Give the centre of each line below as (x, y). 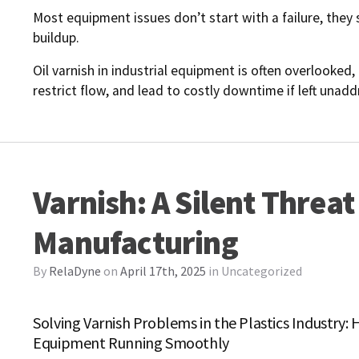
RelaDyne (75, 270)
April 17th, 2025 (163, 270)
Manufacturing (135, 242)
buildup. (56, 37)
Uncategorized (262, 270)
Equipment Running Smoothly (131, 342)
